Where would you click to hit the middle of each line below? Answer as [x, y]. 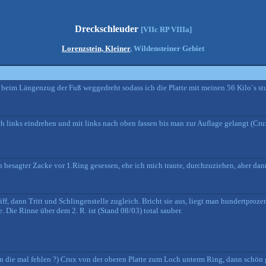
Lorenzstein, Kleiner [96, 48]
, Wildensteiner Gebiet [167, 48]
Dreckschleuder [107, 29]
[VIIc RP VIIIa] [166, 29]
